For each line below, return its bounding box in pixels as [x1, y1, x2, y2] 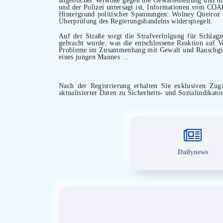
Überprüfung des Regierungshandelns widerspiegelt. [59, 16, 213, 25]
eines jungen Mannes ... [59, 52, 129, 61]
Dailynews [177, 148, 208, 156]
